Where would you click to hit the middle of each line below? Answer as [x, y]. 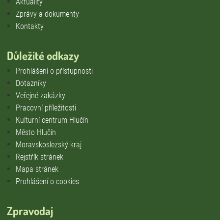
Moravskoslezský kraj [49, 144]
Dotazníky [31, 83]
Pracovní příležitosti [46, 108]
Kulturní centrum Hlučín [52, 120]
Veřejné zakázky [41, 95]
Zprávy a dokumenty [47, 14]
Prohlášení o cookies [47, 181]
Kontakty [30, 26]
